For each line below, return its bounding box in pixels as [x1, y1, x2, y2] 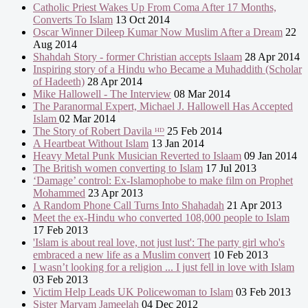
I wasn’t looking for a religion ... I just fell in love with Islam [33, 261, 294, 274]
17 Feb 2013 [33, 224, 88, 236]
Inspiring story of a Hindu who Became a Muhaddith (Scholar [33, 63, 302, 76]
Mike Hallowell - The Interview [33, 88, 171, 100]
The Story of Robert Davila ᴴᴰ [33, 125, 164, 137]
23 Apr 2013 [85, 187, 143, 199]
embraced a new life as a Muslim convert [33, 249, 210, 261]
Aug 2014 [33, 38, 77, 51]
